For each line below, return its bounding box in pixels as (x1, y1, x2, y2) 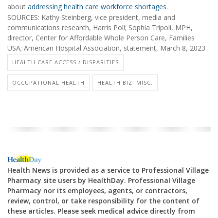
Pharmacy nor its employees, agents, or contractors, (7, 186, 187, 196)
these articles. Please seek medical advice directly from (7, 206, 195, 216)
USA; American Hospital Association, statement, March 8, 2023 (7, 43, 205, 53)
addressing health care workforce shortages (28, 2, 166, 12)
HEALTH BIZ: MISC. (97, 78, 153, 86)
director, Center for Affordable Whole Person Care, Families (7, 33, 195, 43)
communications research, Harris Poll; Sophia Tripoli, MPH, (7, 23, 193, 33)
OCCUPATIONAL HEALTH (12, 78, 85, 86)
